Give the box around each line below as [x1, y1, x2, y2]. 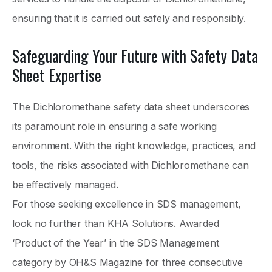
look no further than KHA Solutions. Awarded [12, 217, 219, 230]
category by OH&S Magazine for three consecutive [12, 256, 243, 269]
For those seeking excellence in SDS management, [12, 198, 241, 211]
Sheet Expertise [12, 63, 101, 87]
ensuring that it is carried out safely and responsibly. [12, 12, 246, 25]
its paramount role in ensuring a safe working [12, 120, 217, 133]
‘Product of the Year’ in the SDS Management [12, 237, 219, 250]
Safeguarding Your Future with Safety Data [12, 44, 258, 68]
